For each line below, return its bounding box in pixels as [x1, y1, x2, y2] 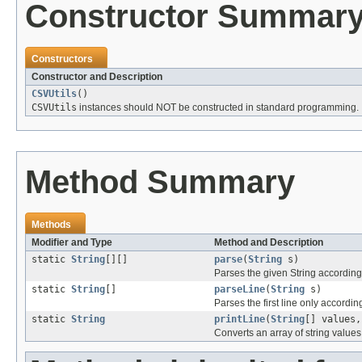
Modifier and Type [32, 236, 112, 248]
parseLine [214, 283, 265, 295]
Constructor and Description [32, 70, 162, 82]
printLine [214, 313, 265, 325]
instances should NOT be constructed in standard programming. [77, 101, 359, 113]
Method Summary [25, 163, 295, 200]
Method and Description [214, 236, 323, 248]
